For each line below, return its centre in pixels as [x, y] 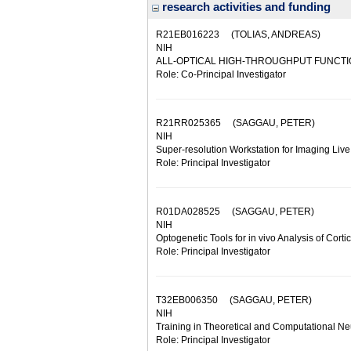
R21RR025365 [188, 123]
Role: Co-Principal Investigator [221, 74]
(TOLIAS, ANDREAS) [270, 34]
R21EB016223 [188, 34]
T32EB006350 [187, 300]
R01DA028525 [188, 212]
